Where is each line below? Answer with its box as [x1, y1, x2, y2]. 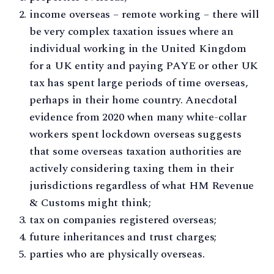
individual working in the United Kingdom [29, 40, 246, 57]
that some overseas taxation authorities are [29, 143, 242, 160]
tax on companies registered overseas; [29, 212, 217, 229]
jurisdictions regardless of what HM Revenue [29, 177, 254, 194]
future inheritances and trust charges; [29, 229, 217, 246]
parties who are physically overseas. [29, 246, 205, 263]
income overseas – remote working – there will [29, 6, 259, 23]
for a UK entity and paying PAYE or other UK [29, 57, 259, 75]
